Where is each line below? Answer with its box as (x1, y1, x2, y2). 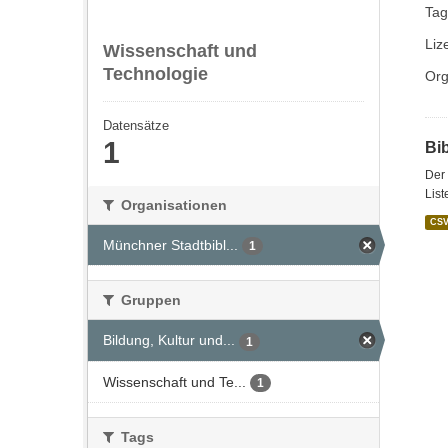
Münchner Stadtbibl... (103, 237, 238, 253)
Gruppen (117, 292, 181, 309)
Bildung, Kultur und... (103, 332, 235, 349)
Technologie (103, 64, 208, 84)
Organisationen (117, 197, 227, 213)
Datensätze (103, 118, 169, 133)
